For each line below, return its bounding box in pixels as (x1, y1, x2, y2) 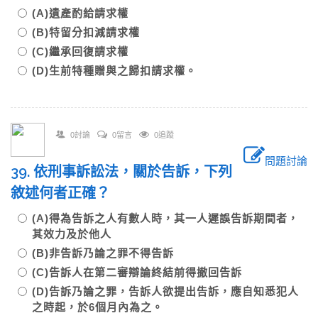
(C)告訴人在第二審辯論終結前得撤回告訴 (32, 266, 253, 278)
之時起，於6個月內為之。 (32, 301, 163, 313)
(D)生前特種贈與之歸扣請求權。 (32, 65, 197, 77)
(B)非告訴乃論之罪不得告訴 (32, 247, 185, 259)
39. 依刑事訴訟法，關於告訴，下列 (11, 163, 232, 180)
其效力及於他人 (32, 228, 123, 240)
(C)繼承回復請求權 (32, 45, 140, 57)
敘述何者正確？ (11, 185, 124, 202)
